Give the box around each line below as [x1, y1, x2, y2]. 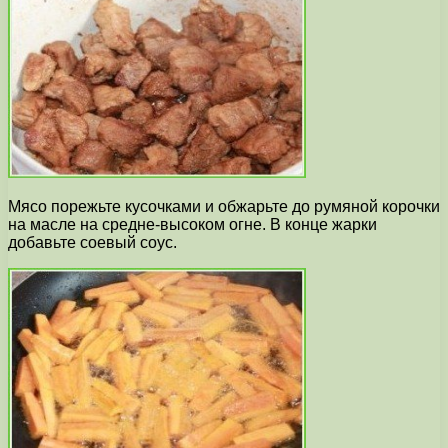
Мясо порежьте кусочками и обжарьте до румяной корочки [8, 198, 440, 216]
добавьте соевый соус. [8, 234, 177, 252]
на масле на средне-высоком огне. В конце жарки [8, 216, 377, 234]
